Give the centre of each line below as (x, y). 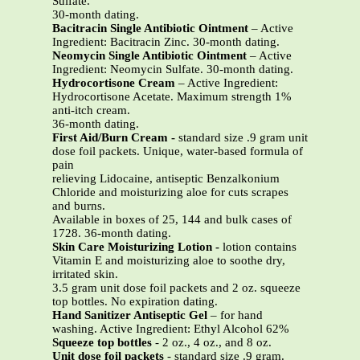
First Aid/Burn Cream (110, 138)
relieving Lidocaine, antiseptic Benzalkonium (166, 179)
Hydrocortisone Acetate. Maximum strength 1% (172, 97)
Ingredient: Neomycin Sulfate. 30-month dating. (173, 70)
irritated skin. (85, 274)
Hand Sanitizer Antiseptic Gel (130, 315)
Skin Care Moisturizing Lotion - (136, 247)
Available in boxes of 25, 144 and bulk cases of (172, 220)
